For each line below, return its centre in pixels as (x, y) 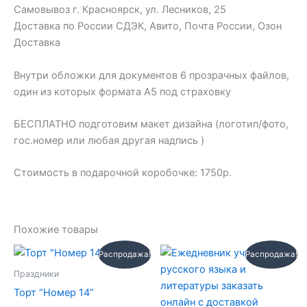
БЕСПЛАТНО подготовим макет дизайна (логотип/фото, (151, 124)
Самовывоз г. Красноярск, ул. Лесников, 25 (120, 10)
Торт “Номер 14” (54, 292)
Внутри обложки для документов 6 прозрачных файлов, (151, 75)
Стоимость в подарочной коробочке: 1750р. (123, 173)
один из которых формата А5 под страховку (122, 91)
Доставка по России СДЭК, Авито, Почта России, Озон (148, 26)
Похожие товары (56, 229)
